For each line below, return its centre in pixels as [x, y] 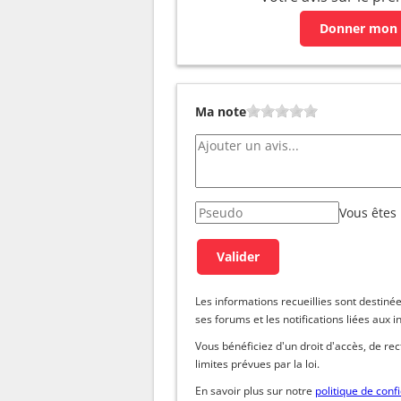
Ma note [221, 111]
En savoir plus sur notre [255, 390]
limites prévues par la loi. [257, 363]
